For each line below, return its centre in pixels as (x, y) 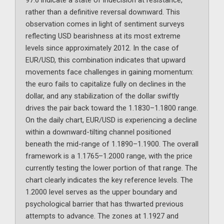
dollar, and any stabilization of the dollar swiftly (102, 96)
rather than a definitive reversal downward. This (103, 12)
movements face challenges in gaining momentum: (109, 72)
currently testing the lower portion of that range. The (111, 168)
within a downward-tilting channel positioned (98, 132)
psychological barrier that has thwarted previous (104, 204)
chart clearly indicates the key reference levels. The (109, 180)
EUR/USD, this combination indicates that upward (105, 60)
